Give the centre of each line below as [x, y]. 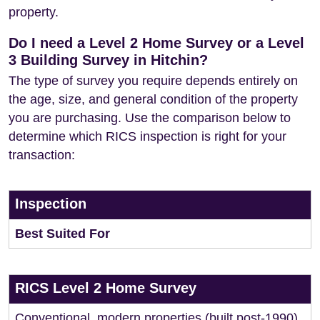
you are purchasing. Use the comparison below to [150, 118]
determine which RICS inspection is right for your [147, 136]
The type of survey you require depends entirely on [153, 81]
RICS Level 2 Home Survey [106, 288]
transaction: [42, 155]
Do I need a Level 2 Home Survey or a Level [156, 43]
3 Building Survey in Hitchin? [108, 60]
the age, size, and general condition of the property [153, 99]
